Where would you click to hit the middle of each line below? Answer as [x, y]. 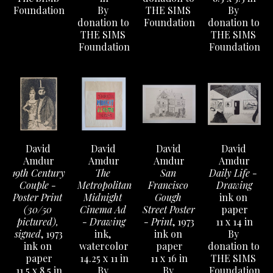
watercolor [104, 246]
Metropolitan [105, 185]
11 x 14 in [234, 222]
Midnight [103, 197]
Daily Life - [233, 173]
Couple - [37, 185]
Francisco [168, 185]
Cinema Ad [103, 210]
